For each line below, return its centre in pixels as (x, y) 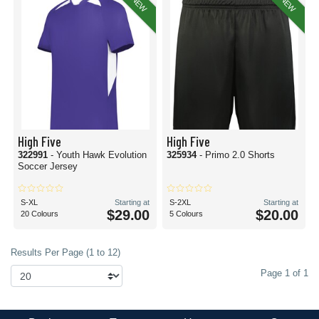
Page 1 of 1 (284, 273)
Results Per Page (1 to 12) (66, 252)
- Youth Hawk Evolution (99, 155)
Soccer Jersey (48, 166)
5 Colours (186, 214)
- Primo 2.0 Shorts (237, 155)
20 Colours (40, 214)
